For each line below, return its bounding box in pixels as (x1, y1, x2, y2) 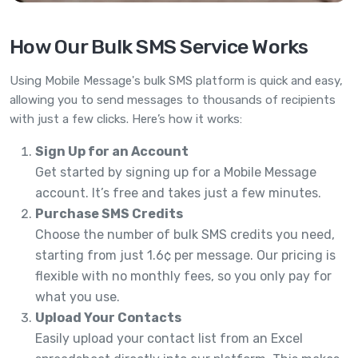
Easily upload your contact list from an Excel (35, 330, 303, 346)
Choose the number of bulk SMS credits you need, (35, 226, 335, 242)
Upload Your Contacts (35, 309, 181, 325)
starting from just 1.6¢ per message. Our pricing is (35, 247, 336, 263)
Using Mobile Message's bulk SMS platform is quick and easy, (10, 73, 343, 88)
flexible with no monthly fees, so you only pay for (35, 268, 332, 284)
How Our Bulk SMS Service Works (10, 34, 308, 58)
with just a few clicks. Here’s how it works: (10, 111, 242, 126)
